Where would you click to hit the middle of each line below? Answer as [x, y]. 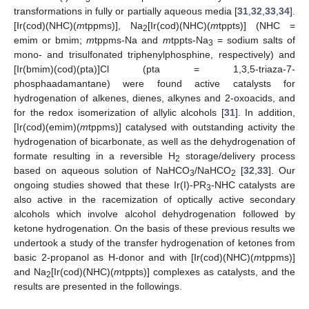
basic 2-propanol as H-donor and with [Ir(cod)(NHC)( [134, 258]
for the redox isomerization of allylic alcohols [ [119, 113]
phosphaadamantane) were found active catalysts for [154, 84]
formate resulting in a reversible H [94, 156]
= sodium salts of [254, 40]
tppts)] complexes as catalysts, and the [209, 272]
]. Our [282, 171]
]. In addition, [265, 113]
